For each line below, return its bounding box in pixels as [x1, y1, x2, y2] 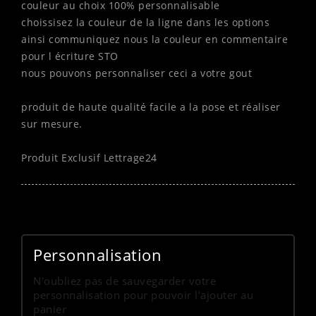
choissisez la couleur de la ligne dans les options [21, 16, 269, 30]
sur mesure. [21, 117, 83, 131]
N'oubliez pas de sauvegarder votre [33, 274, 216, 288]
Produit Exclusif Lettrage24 [21, 151, 157, 165]
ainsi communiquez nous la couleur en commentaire [21, 32, 288, 47]
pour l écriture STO [21, 49, 121, 63]
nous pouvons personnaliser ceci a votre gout [21, 66, 255, 80]
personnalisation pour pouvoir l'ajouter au [33, 288, 253, 303]
